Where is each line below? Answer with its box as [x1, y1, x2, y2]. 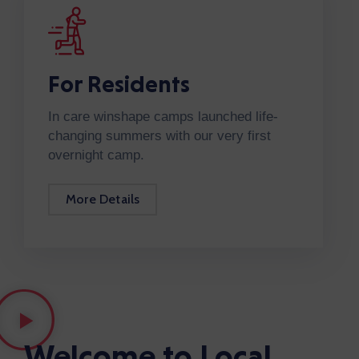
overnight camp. [48, 147, 144, 163]
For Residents [48, 70, 190, 97]
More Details [66, 192, 140, 207]
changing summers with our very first [48, 128, 271, 143]
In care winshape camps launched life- [48, 109, 278, 124]
